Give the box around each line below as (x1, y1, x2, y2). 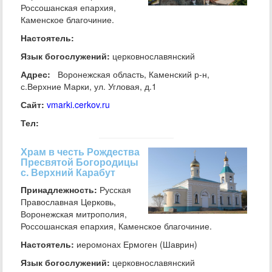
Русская (97, 183, 131, 195)
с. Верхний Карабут (21, 165, 115, 179)
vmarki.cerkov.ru (47, 98, 110, 110)
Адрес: (21, 68, 50, 80)
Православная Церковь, (21, 195, 116, 208)
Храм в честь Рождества (21, 144, 140, 158)
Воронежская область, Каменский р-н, (50, 68, 209, 80)
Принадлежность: (21, 183, 97, 195)
